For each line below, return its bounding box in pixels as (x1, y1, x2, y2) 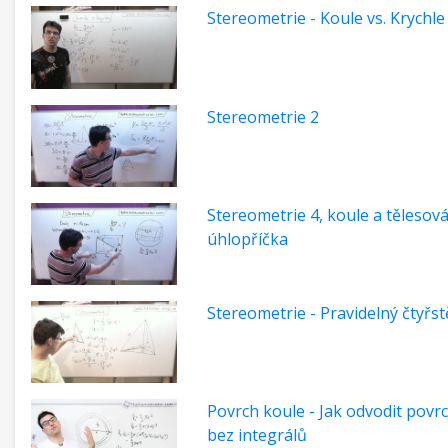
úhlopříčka (207, 227, 288, 250)
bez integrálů (207, 423, 307, 446)
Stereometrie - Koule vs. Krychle (207, 7, 445, 30)
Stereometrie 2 (207, 105, 319, 128)
